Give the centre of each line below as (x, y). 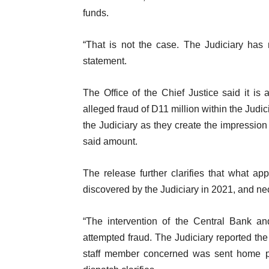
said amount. (110, 141)
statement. (105, 61)
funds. (96, 13)
